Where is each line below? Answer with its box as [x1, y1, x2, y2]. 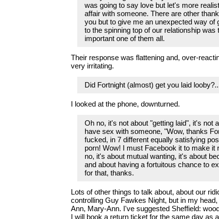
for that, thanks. [85, 169, 134, 177]
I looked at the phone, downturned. [70, 100, 180, 109]
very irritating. [70, 62, 114, 70]
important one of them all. [85, 34, 165, 43]
